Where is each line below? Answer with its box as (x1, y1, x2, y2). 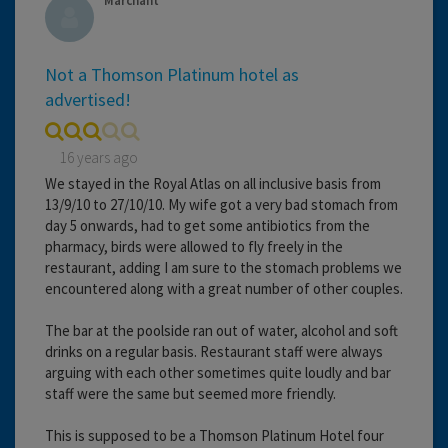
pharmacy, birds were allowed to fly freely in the (45, 236, 343, 256)
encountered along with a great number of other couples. (45, 278, 403, 298)
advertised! (45, 87, 131, 111)
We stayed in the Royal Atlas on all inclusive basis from (45, 173, 381, 193)
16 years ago (60, 147, 138, 167)
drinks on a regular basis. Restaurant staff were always (45, 341, 383, 361)
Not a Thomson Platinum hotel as (45, 62, 299, 86)
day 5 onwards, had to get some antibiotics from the (45, 215, 370, 235)
